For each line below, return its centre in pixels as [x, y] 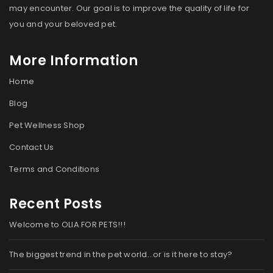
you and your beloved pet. [63, 24]
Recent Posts [55, 204]
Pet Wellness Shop [47, 125]
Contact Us [32, 147]
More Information [73, 60]
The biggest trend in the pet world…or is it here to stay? [121, 254]
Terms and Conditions [54, 169]
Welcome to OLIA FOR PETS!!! [67, 224]
